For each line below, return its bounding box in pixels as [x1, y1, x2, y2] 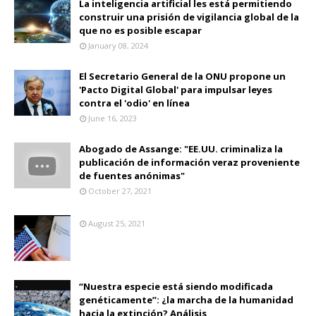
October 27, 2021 [88, 185, 152, 196]
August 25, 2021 [88, 217, 145, 229]
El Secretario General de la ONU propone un [79, 69, 286, 83]
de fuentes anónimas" [79, 169, 185, 182]
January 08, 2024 [88, 39, 148, 51]
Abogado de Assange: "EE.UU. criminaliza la [79, 142, 283, 155]
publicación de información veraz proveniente [79, 155, 300, 169]
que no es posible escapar [79, 23, 202, 37]
